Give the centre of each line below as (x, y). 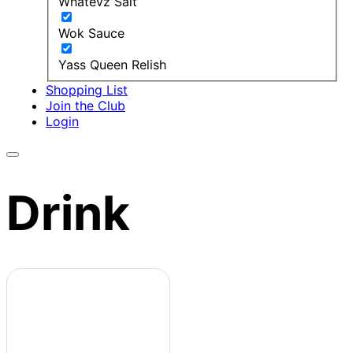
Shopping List (87, 89)
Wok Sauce (91, 33)
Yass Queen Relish (112, 64)
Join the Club (85, 105)
